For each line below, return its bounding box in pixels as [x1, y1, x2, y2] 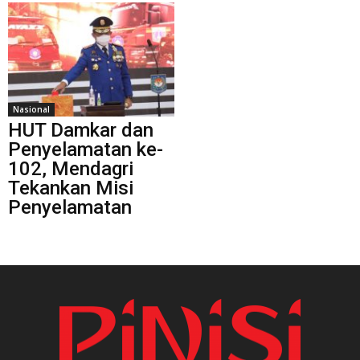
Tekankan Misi [8, 176, 133, 199]
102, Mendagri [8, 157, 133, 180]
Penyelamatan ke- [8, 137, 163, 161]
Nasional [13, 103, 50, 115]
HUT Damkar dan [8, 118, 153, 141]
